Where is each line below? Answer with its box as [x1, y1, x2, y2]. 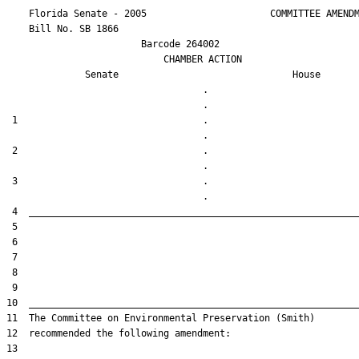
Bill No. [6, 23, 79, 34]
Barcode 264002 [6, 38, 220, 50]
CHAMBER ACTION [6, 54, 242, 65]
